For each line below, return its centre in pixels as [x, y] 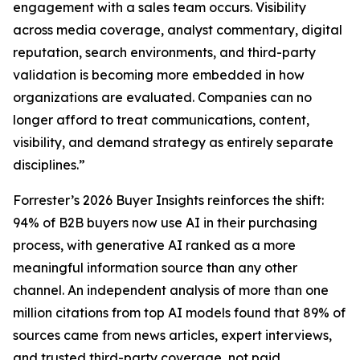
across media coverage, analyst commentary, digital [178, 30]
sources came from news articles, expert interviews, [172, 335]
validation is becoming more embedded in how [159, 75]
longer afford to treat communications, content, [161, 120]
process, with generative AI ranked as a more [154, 245]
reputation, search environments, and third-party [164, 52]
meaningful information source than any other [155, 268]
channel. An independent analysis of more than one [171, 290]
